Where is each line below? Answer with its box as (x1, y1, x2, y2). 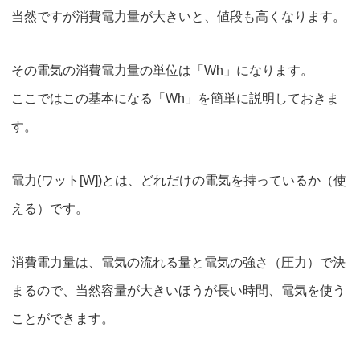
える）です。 (11, 201, 88, 215)
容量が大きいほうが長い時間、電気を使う (101, 283, 346, 297)
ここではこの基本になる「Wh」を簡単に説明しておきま (11, 91, 339, 105)
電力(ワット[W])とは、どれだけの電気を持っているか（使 (11, 173, 346, 187)
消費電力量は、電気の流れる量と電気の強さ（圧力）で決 (11, 255, 346, 269)
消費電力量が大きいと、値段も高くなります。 (76, 9, 346, 23)
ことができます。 (11, 311, 114, 325)
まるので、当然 (11, 283, 101, 297)
